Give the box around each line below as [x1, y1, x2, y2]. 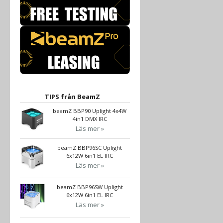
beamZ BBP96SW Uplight [56, 183, 123, 191]
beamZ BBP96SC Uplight [57, 143, 122, 151]
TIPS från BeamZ [44, 92, 100, 101]
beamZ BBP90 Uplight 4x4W [53, 107, 127, 114]
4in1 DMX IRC [72, 114, 107, 122]
